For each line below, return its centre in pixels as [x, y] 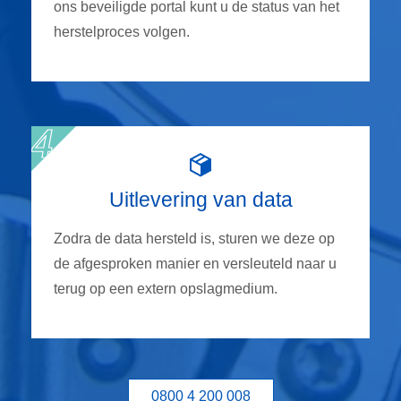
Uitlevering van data [200, 199]
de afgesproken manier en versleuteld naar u [195, 263]
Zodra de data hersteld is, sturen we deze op [194, 238]
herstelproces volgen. [122, 31]
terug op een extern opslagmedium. [166, 288]
